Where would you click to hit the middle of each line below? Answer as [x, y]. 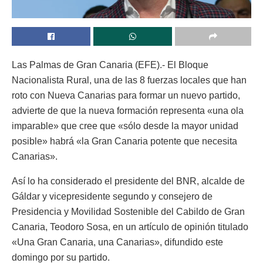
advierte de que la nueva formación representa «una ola [128, 110]
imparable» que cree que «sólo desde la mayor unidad [125, 126]
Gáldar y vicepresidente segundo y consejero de [112, 196]
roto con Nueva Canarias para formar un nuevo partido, [126, 95]
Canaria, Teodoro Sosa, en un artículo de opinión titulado [130, 227]
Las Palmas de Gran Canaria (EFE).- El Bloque [110, 65]
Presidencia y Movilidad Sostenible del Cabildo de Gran [128, 211]
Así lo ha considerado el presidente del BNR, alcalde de [128, 181]
